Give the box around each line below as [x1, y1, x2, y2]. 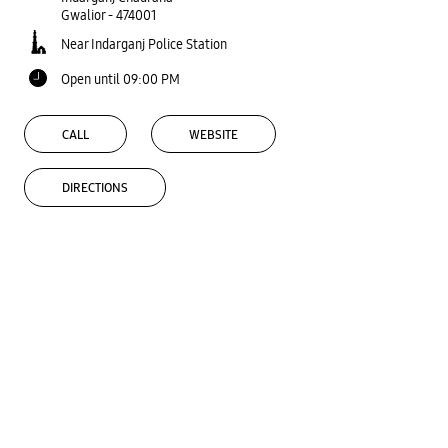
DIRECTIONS [62, 180, 128, 197]
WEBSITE [189, 126, 238, 143]
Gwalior [61, 5, 105, 24]
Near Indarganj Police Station [61, 34, 227, 53]
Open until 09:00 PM [61, 69, 180, 88]
